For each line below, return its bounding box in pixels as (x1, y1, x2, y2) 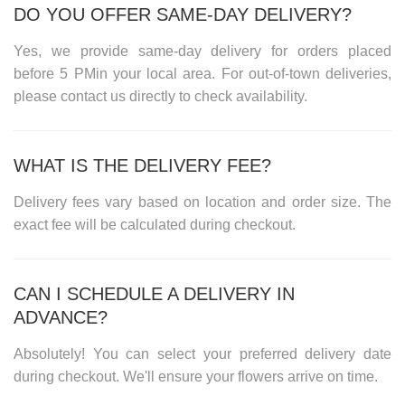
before (14, 65, 61, 81)
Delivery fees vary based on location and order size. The (14, 193, 391, 210)
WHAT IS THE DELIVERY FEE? (14, 155, 271, 175)
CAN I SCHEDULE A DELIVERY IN (14, 283, 295, 304)
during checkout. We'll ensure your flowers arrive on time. (14, 368, 378, 384)
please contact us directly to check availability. (14, 88, 307, 104)
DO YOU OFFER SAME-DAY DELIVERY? (14, 4, 352, 24)
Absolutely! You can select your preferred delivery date (14, 345, 391, 362)
